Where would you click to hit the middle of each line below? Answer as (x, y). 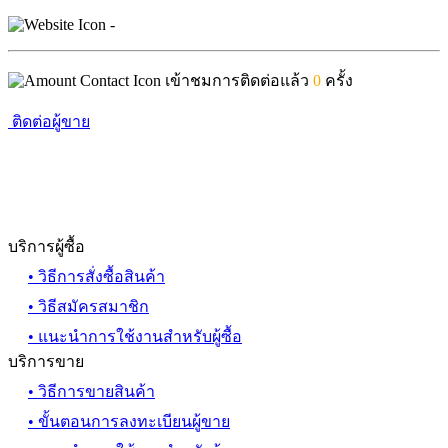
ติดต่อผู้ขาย (51, 121)
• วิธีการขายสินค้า (91, 391)
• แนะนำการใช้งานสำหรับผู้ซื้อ (135, 336)
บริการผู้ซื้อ (46, 246)
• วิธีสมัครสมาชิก (88, 306)
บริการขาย (46, 361)
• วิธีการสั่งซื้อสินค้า (96, 276)
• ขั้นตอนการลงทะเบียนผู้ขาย (129, 421)
